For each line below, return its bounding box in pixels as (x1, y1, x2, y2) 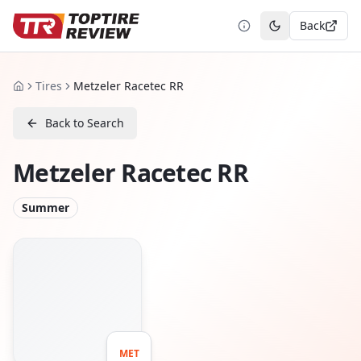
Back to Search (45, 115, 124, 131)
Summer (22, 200, 69, 215)
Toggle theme (273, 24, 348, 40)
